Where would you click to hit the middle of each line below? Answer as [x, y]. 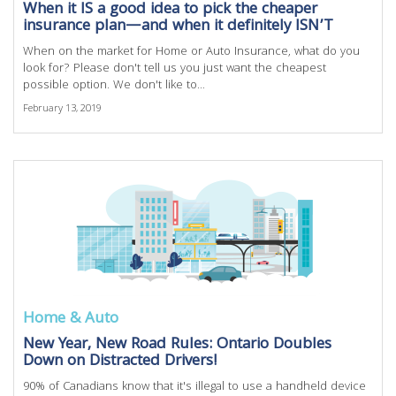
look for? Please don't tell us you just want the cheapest [175, 69]
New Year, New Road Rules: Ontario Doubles [177, 345]
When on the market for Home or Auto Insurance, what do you [191, 52]
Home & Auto [71, 320]
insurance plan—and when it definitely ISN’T [178, 27]
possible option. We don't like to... [114, 86]
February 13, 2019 [62, 109]
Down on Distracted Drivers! [120, 362]
